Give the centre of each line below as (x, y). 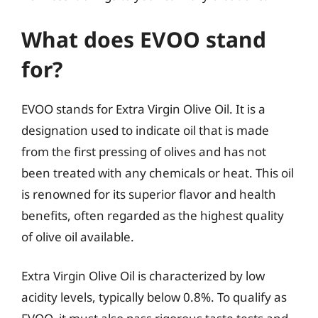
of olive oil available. (78, 236)
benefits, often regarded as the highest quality (153, 215)
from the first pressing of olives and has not (144, 151)
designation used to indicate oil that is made (145, 130)
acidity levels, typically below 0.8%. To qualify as (154, 297)
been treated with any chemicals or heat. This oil (158, 172)
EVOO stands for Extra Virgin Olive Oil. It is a (143, 109)
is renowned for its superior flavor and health (149, 194)
